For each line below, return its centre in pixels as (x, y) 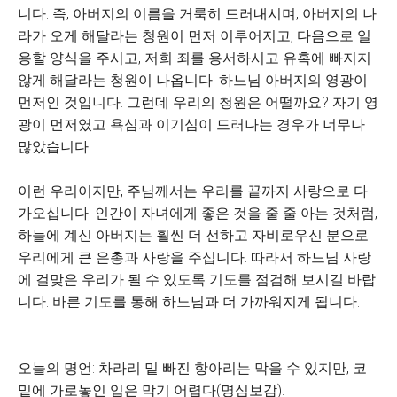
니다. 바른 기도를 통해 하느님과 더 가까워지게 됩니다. (189, 302)
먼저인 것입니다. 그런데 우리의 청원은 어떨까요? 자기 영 (198, 102)
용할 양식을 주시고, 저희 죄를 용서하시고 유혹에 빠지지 (195, 58)
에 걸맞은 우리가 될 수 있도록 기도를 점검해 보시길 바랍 (197, 280)
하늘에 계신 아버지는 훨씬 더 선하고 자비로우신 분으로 (193, 235)
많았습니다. (54, 147)
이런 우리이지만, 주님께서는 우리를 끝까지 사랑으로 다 (193, 191)
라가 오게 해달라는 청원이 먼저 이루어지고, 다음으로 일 (195, 36)
